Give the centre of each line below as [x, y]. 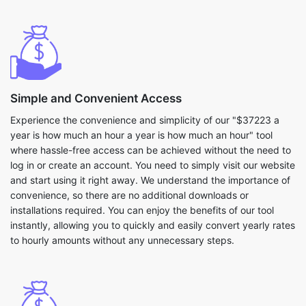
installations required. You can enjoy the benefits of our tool [142, 210]
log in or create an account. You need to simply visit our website [153, 165]
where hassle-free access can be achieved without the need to [151, 150]
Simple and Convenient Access [96, 98]
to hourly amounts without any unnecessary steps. [122, 240]
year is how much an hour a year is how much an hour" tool [141, 135]
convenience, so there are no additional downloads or [129, 195]
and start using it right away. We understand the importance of [150, 180]
